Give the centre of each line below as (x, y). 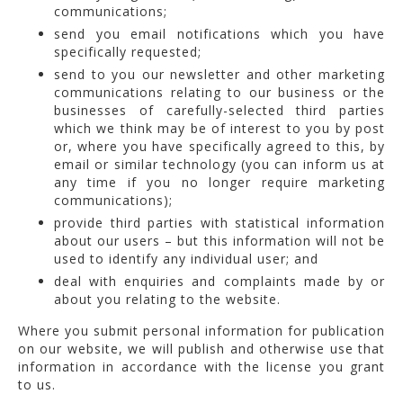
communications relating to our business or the (219, 92)
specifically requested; (128, 51)
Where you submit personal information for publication (201, 330)
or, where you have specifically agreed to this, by (219, 146)
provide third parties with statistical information (219, 222)
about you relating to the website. (167, 299)
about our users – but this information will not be (219, 240)
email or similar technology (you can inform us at (219, 164)
